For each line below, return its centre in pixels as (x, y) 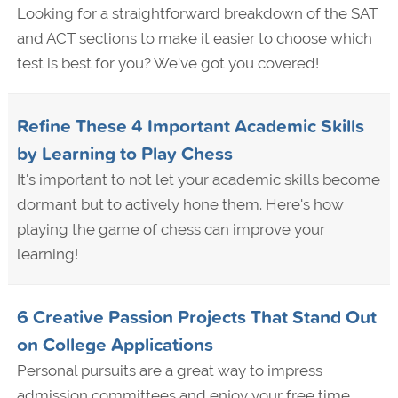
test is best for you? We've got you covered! (167, 64)
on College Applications (115, 344)
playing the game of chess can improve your (171, 230)
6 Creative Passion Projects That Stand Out (196, 317)
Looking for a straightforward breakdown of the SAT (197, 14)
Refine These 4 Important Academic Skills (190, 126)
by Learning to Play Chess (124, 153)
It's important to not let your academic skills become (198, 180)
